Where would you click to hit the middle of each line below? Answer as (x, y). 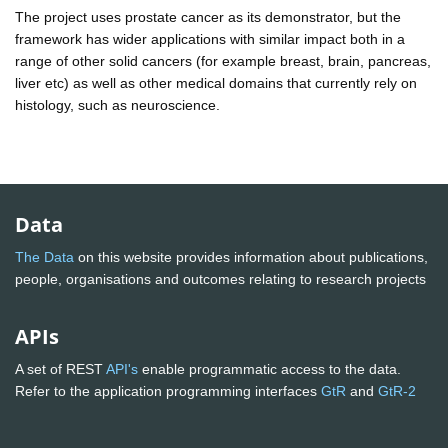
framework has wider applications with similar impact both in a (210, 38)
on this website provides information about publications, (251, 257)
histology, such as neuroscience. (117, 104)
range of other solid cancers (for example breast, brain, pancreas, (223, 60)
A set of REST (60, 369)
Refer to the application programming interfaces (168, 391)
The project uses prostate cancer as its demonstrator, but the (208, 16)
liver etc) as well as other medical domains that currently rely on (216, 82)
